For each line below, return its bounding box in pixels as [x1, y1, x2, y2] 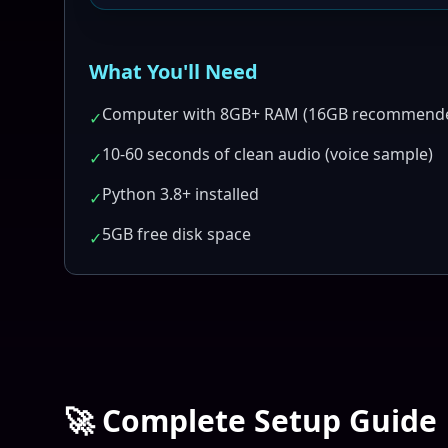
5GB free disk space [102, 223, 251, 245]
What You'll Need [89, 58, 258, 85]
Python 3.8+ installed [102, 183, 259, 205]
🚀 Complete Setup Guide [64, 400, 437, 441]
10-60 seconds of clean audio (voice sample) [102, 143, 433, 165]
